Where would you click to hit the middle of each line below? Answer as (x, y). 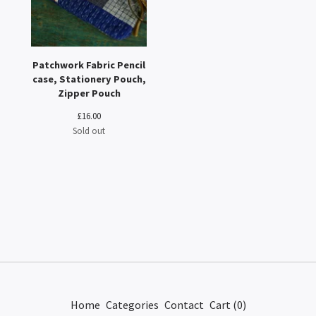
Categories (132, 305)
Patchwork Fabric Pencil (89, 65)
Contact (184, 305)
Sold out (89, 130)
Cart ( (223, 305)
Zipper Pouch (89, 93)
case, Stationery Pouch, (89, 79)
